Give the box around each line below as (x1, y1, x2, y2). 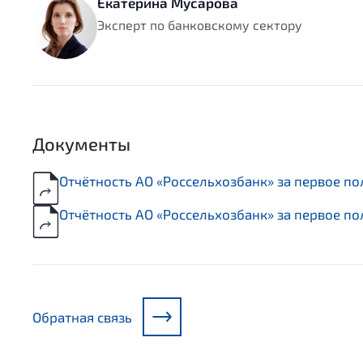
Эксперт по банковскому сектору (97, 17, 302, 33)
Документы (32, 133, 130, 155)
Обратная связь (32, 308, 132, 325)
